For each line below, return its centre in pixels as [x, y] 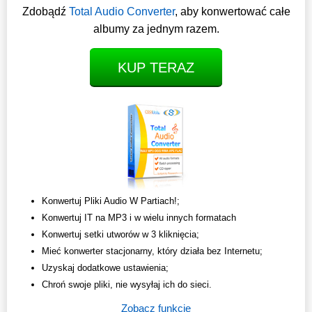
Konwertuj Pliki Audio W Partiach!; [111, 201]
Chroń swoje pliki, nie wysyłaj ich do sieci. [127, 285]
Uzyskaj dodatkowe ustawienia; [105, 268]
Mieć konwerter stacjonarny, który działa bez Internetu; [152, 251]
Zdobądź [45, 12]
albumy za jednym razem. [156, 29]
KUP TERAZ [156, 68]
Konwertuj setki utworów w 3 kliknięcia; [120, 235]
